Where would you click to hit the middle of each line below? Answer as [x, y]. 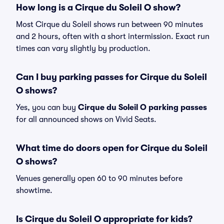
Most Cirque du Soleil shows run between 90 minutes [109, 24]
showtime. [34, 190]
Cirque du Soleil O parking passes [142, 107]
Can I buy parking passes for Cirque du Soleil [111, 77]
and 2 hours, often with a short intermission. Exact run [113, 36]
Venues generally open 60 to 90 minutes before [99, 178]
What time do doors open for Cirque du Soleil [112, 148]
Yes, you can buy [47, 107]
